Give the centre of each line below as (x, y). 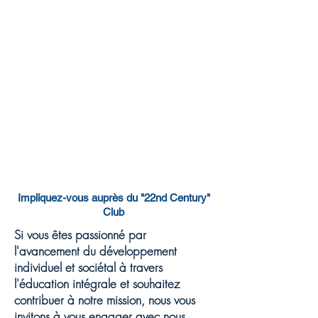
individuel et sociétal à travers (88, 267)
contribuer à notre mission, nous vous (105, 300)
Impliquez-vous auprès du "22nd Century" (114, 198)
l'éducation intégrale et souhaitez (97, 284)
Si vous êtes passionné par (80, 235)
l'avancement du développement (95, 251)
